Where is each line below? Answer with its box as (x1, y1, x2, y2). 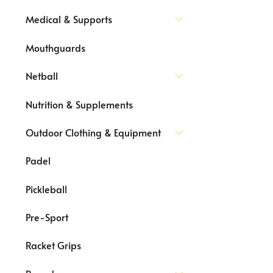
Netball (26, 69, 58, 83)
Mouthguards (26, 40, 85, 54)
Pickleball (26, 182, 67, 196)
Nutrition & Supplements (26, 97, 133, 111)
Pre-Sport (26, 210, 68, 224)
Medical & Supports (26, 12, 112, 26)
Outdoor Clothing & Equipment (26, 125, 161, 139)
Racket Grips (26, 238, 81, 252)
